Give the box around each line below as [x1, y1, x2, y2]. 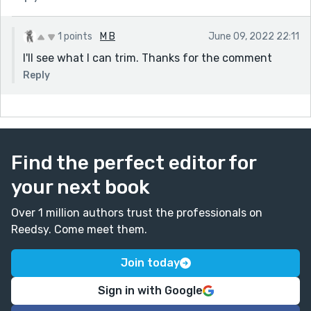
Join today [120, 255, 180, 269]
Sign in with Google [97, 283, 203, 297]
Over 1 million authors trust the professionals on [11, 205, 262, 219]
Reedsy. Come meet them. [11, 222, 147, 236]
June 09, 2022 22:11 [208, 30, 299, 42]
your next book [11, 175, 150, 199]
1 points [58, 30, 92, 42]
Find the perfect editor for [11, 151, 256, 174]
